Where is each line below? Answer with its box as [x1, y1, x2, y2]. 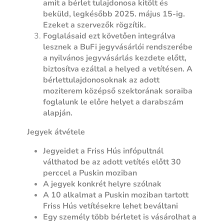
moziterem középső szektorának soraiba [43, 85, 193, 96]
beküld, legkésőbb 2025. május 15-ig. [43, 8, 185, 19]
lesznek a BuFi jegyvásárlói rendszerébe [43, 41, 193, 52]
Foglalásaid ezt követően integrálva [43, 30, 176, 41]
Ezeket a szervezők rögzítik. [43, 19, 146, 30]
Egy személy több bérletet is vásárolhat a [43, 211, 197, 222]
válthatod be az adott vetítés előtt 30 [43, 156, 181, 167]
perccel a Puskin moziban [43, 167, 137, 178]
